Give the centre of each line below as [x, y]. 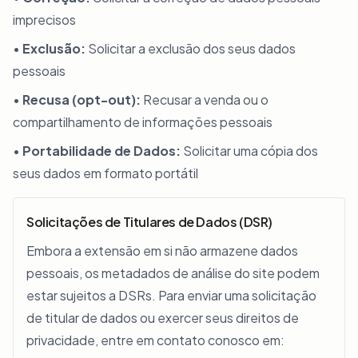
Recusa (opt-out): [82, 99]
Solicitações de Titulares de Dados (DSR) [149, 222]
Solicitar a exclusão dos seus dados [191, 48]
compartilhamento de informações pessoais [143, 122]
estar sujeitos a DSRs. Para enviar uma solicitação [171, 295]
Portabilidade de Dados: [101, 151]
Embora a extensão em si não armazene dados [162, 251]
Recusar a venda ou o [205, 99]
